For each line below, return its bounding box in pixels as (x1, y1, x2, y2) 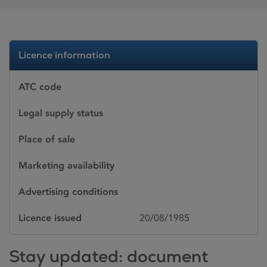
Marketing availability (18, 160, 114, 171)
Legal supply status (18, 107, 103, 119)
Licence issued (18, 212, 82, 223)
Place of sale (18, 133, 75, 145)
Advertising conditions (18, 186, 118, 197)
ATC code (18, 81, 61, 92)
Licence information (18, 49, 110, 61)
